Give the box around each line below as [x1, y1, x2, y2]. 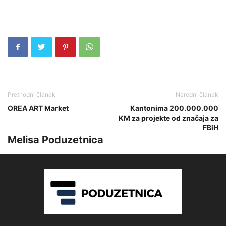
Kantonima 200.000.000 [130, 103, 218, 112]
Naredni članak [176, 90, 218, 98]
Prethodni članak [8, 90, 55, 98]
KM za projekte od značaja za [119, 113, 218, 122]
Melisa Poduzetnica [8, 133, 103, 146]
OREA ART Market [8, 103, 69, 112]
